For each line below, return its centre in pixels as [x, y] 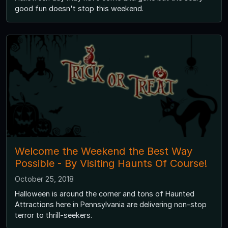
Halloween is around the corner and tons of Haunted [105, 194]
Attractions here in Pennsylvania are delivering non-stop [111, 205]
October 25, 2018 [44, 179]
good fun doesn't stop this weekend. [79, 9]
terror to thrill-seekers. [53, 215]
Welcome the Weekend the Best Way [104, 151]
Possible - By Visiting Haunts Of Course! [111, 164]
